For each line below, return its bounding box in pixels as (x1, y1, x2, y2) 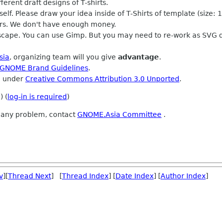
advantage (118, 53, 159, 61)
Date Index (115, 172, 154, 180)
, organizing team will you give (9, 53, 118, 61)
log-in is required (7, 93, 67, 101)
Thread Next (8, 172, 51, 180)
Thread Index (62, 172, 109, 180)
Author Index (161, 172, 206, 180)
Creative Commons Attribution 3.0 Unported (25, 75, 179, 83)
